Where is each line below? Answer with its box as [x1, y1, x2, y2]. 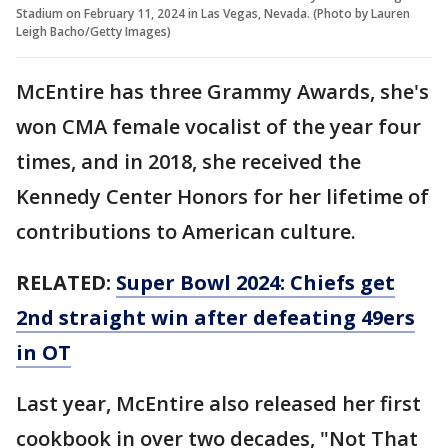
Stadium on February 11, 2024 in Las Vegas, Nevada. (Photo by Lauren [16, 4, 410, 22]
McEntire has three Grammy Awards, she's [16, 77, 429, 105]
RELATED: [16, 268, 116, 296]
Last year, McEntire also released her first [16, 389, 421, 417]
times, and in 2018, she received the [16, 147, 361, 175]
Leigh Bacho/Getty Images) [16, 22, 171, 40]
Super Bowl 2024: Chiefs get [116, 268, 395, 296]
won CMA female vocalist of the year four [16, 112, 421, 140]
